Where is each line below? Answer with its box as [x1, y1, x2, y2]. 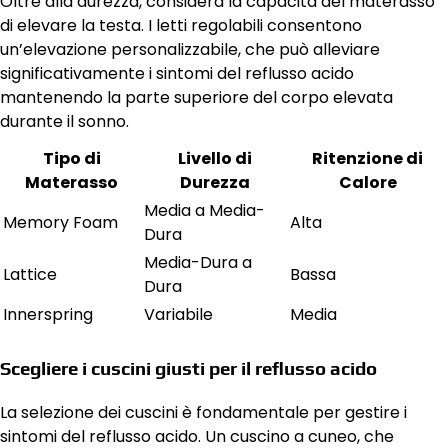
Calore [338, 170, 397, 194]
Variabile [144, 302, 213, 326]
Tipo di [42, 146, 101, 170]
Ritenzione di [312, 146, 423, 170]
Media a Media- [144, 198, 265, 222]
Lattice [3, 262, 57, 286]
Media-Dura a [144, 250, 252, 274]
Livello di [178, 146, 252, 170]
